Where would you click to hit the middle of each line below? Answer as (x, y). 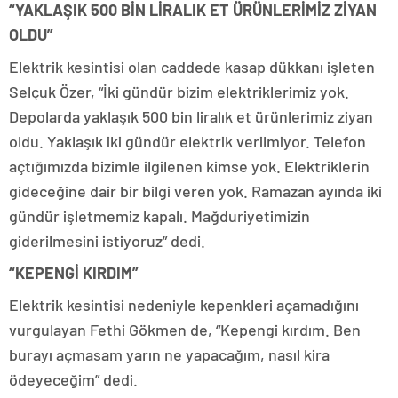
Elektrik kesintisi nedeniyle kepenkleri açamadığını (184, 305)
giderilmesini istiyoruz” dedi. (107, 241)
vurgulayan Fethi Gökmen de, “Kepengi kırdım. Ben (185, 330)
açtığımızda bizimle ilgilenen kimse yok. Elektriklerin (189, 167)
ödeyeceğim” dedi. (73, 380)
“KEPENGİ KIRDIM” (74, 273)
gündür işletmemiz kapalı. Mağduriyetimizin (159, 216)
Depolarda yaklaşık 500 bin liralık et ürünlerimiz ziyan (191, 117)
